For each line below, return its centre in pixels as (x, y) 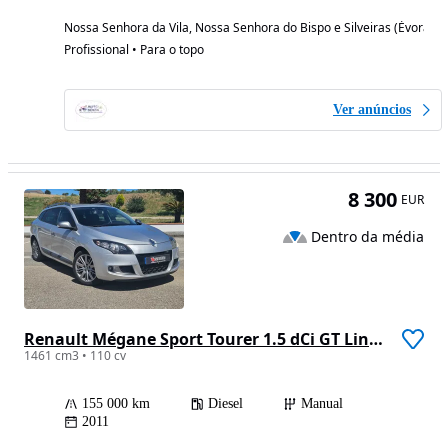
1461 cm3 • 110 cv (75, 356)
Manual (322, 404)
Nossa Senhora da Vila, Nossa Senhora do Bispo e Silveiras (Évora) (249, 28)
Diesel (225, 404)
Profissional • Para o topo (134, 50)
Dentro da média (367, 236)
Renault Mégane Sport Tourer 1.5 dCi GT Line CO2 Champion (376, 339)
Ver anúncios (372, 110)
